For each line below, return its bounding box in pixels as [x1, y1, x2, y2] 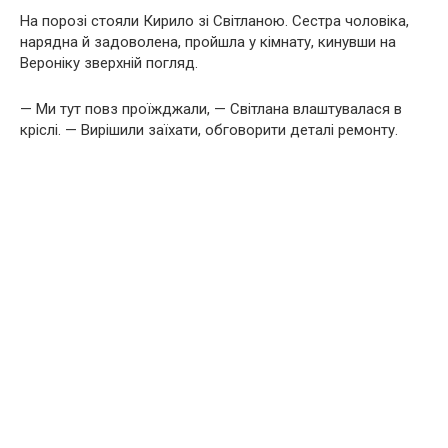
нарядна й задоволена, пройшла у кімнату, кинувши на [20, 32, 396, 51]
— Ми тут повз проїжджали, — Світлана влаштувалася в [20, 99, 402, 118]
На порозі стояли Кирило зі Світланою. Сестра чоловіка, [20, 11, 409, 30]
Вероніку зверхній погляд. [20, 53, 198, 72]
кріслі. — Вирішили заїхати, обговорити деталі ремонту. [20, 120, 398, 139]
